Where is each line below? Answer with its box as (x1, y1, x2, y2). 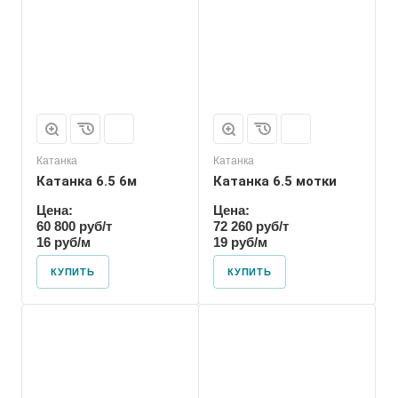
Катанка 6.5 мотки (213, 173, 337, 189)
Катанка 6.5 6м (36, 173, 137, 189)
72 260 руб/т (213, 219, 289, 234)
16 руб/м (36, 235, 91, 250)
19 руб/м (213, 235, 267, 250)
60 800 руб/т (36, 219, 112, 234)
